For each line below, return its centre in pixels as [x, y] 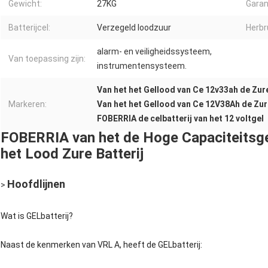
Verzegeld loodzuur [134, 28]
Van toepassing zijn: [47, 59]
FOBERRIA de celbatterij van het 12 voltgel [180, 119]
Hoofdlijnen [36, 184]
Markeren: [28, 104]
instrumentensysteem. [142, 66]
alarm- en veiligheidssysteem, [154, 52]
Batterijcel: [29, 28]
